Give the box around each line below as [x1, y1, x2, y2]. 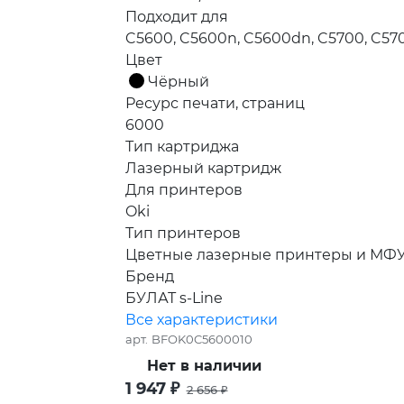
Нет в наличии [146, 357, 262, 375]
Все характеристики [124, 311, 278, 329]
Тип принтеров [124, 225, 241, 243]
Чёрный [147, 73, 209, 91]
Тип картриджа [124, 138, 239, 156]
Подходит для [124, 8, 228, 26]
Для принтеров [124, 181, 243, 199]
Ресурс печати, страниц [124, 95, 305, 113]
